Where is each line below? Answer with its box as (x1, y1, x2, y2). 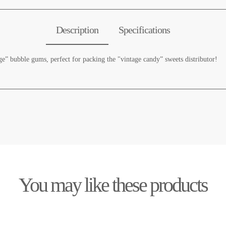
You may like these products (19, 173, 207, 196)
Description (56, 24, 98, 35)
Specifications (119, 24, 170, 35)
